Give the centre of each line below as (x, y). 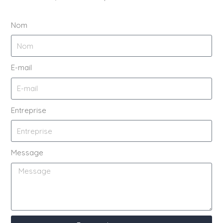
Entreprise (29, 110)
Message (27, 153)
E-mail (22, 68)
